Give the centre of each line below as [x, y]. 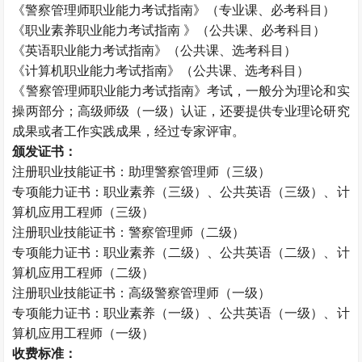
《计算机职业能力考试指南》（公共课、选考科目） [164, 71]
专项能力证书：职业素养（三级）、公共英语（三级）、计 [181, 192]
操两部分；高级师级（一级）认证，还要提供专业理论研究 [181, 111]
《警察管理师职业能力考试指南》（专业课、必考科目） [174, 10]
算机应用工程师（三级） [84, 212]
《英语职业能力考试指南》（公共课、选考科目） [155, 51]
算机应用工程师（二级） [84, 273]
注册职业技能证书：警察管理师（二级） [129, 232]
